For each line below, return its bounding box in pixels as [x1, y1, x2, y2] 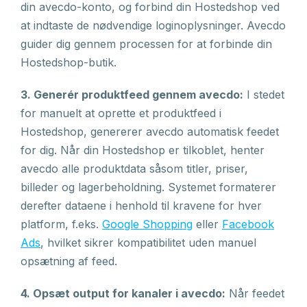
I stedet [243, 88, 284, 101]
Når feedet [225, 286, 284, 300]
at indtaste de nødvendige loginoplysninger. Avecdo [21, 19, 286, 32]
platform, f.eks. [21, 217, 102, 231]
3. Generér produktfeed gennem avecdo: [21, 88, 243, 101]
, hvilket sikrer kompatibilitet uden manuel [40, 236, 256, 249]
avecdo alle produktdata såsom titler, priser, [21, 162, 248, 175]
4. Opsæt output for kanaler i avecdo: [21, 286, 225, 300]
